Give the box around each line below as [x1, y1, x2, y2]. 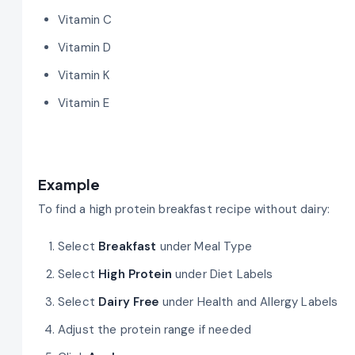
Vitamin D [58, 39, 112, 55]
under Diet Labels [171, 266, 273, 283]
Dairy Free [98, 294, 159, 311]
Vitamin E [58, 94, 110, 111]
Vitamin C [58, 11, 113, 28]
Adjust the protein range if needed [58, 322, 252, 338]
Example [38, 174, 101, 193]
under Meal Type [156, 239, 252, 255]
